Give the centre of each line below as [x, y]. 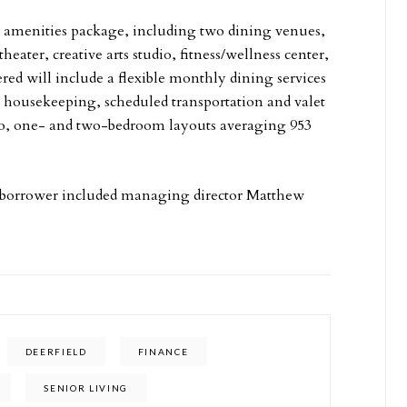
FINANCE [163, 352]
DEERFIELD [56, 352]
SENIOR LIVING [86, 388]
